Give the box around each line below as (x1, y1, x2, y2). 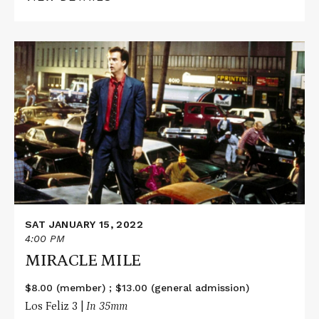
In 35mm (86, 300, 127, 313)
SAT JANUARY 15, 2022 (25, 218, 143, 230)
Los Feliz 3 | (25, 300, 86, 313)
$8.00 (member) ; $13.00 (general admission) (25, 282, 249, 294)
